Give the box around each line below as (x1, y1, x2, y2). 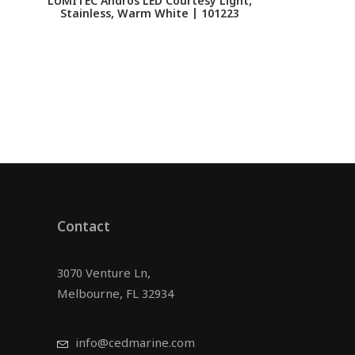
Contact (57, 219, 110, 237)
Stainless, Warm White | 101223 (59, 7, 239, 22)
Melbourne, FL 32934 (57, 288, 174, 303)
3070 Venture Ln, (57, 267, 151, 282)
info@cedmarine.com (74, 337, 195, 352)
